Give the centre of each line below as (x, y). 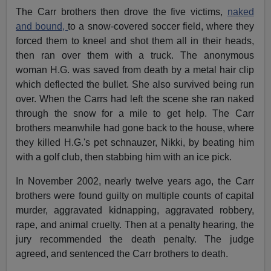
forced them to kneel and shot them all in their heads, (135, 41)
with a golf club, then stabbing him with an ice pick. (124, 157)
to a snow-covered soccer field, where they (161, 26)
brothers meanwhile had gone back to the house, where (135, 128)
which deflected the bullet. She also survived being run (135, 84)
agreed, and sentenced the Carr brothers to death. (122, 253)
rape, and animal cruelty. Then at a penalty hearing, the (135, 224)
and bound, (42, 26)
